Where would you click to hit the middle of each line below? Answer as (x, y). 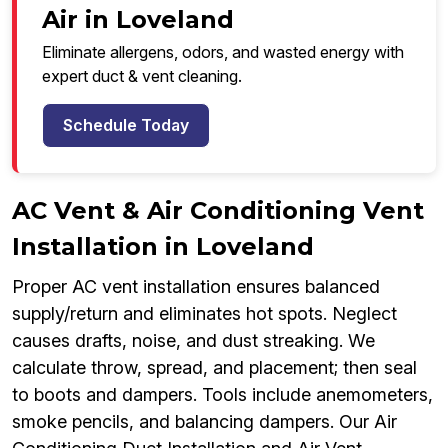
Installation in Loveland (163, 247)
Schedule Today (126, 125)
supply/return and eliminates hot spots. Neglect (204, 314)
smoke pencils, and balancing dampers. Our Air (204, 422)
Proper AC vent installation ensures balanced (196, 287)
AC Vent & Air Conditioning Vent (218, 211)
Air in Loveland (138, 20)
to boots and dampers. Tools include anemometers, (222, 395)
